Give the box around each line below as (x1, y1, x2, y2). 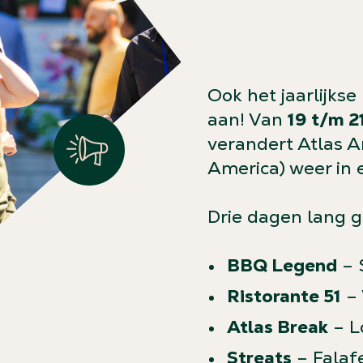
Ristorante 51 (227, 284, 341, 308)
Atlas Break (227, 315, 328, 339)
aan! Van (207, 108, 288, 131)
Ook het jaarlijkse (207, 83, 361, 107)
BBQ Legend (227, 254, 337, 277)
